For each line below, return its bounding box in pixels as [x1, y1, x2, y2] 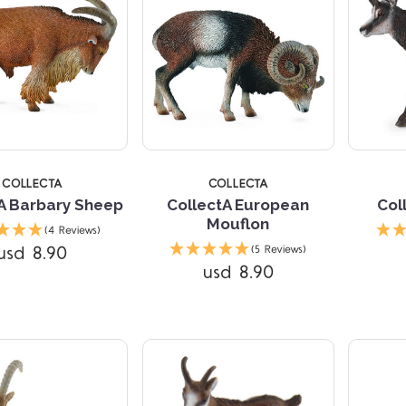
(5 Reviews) [251, 241, 307, 257]
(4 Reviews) [44, 222, 101, 238]
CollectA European [167, 195, 310, 214]
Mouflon [207, 214, 270, 233]
